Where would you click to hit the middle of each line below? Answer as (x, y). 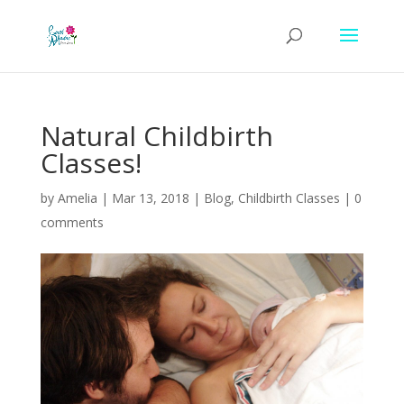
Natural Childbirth (156, 136)
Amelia (77, 198)
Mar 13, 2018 (150, 198)
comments (72, 222)
